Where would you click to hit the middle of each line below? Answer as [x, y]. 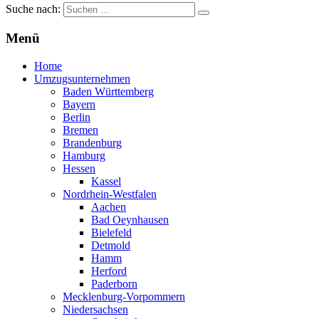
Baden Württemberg [108, 91]
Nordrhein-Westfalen [110, 194]
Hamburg [84, 155]
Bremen [80, 130]
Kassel [106, 181]
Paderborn [114, 283]
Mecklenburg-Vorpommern [124, 296]
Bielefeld [111, 232]
